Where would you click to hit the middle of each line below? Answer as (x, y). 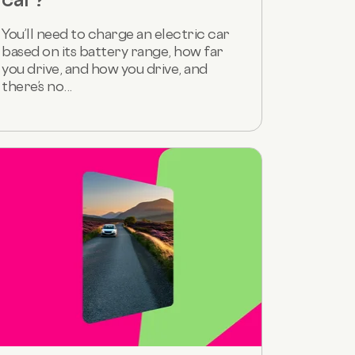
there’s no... (37, 86)
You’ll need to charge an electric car (116, 33)
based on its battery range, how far (113, 51)
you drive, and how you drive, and (105, 68)
